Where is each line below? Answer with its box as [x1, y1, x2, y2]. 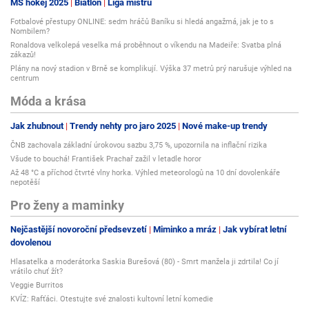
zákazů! [10, 50, 36, 60]
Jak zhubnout [10, 120, 63, 131]
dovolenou [10, 237, 51, 248]
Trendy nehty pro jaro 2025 [70, 120, 176, 131]
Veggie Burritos [10, 281, 63, 290]
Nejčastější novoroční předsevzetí [10, 224, 147, 235]
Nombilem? [10, 27, 50, 37]
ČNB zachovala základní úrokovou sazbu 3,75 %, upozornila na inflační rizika [10, 140, 267, 150]
